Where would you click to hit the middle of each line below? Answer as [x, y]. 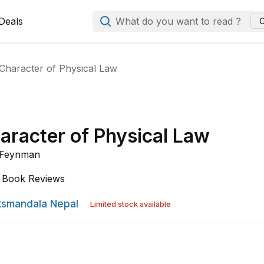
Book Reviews [34, 179]
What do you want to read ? [179, 21]
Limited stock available [131, 204]
